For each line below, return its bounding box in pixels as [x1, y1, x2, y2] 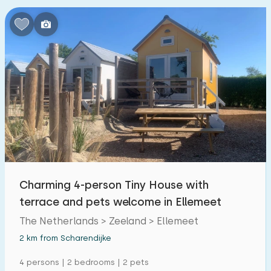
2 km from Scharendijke [19, 233, 111, 243]
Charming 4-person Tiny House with [19, 178, 209, 191]
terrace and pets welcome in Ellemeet [19, 195, 221, 208]
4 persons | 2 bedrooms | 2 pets [19, 258, 149, 267]
